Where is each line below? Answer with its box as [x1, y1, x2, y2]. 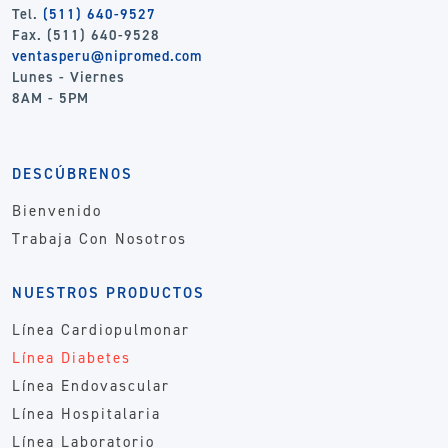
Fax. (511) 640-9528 [12, 25, 160, 46]
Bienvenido [12, 201, 102, 222]
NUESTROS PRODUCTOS [12, 283, 205, 304]
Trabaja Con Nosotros [12, 229, 187, 250]
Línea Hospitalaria [12, 404, 161, 425]
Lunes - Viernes [12, 67, 125, 88]
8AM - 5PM [12, 88, 89, 109]
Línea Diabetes [12, 348, 131, 369]
